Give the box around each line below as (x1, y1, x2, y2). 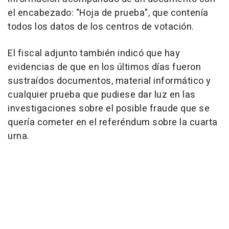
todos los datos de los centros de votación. (8, 20, 194, 34)
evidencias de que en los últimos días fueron (8, 60, 201, 74)
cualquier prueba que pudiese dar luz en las (8, 88, 196, 102)
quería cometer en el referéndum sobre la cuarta (8, 116, 218, 129)
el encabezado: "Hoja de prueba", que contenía (8, 6, 209, 20)
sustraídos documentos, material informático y (8, 74, 211, 88)
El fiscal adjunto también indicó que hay (8, 47, 180, 60)
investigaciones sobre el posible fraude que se (8, 102, 210, 116)
